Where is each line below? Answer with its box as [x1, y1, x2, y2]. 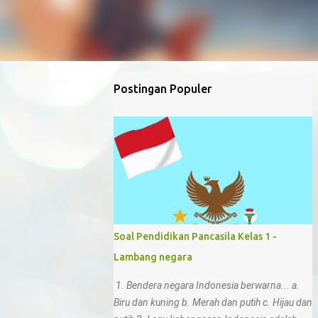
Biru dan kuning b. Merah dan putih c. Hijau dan [114, 297, 312, 308]
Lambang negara [114, 251, 192, 263]
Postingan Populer [114, 82, 212, 95]
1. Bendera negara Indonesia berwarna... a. [114, 280, 300, 291]
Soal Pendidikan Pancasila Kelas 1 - [114, 231, 277, 242]
